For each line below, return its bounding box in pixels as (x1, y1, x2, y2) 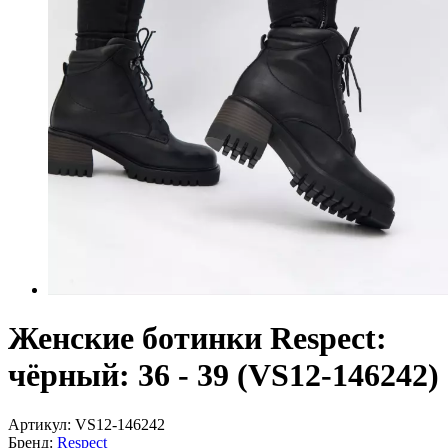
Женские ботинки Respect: (8, 320, 387, 357)
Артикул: (8, 415, 71, 433)
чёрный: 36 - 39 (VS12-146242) (8, 357, 439, 394)
